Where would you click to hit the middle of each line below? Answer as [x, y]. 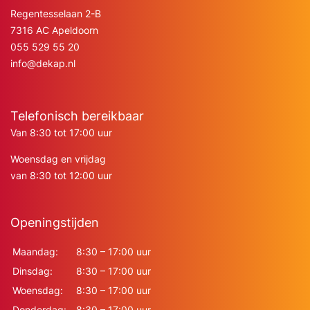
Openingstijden [55, 222]
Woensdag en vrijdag [58, 159]
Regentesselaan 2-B [56, 13]
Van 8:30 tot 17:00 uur [61, 133]
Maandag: [35, 252]
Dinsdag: [33, 271]
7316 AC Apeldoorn [54, 30]
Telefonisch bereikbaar [77, 116]
